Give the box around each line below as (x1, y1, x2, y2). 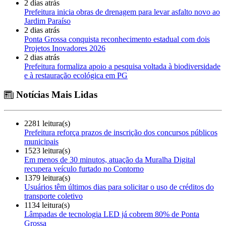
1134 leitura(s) (24, 201, 70, 210)
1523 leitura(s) (24, 146, 70, 155)
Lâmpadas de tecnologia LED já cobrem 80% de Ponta (24, 210, 199, 219)
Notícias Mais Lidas (14, 89, 97, 100)
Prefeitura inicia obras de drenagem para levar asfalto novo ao (24, 7, 220, 16)
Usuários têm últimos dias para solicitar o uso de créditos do (24, 183, 214, 192)
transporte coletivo (24, 192, 83, 201)
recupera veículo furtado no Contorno (24, 164, 144, 174)
